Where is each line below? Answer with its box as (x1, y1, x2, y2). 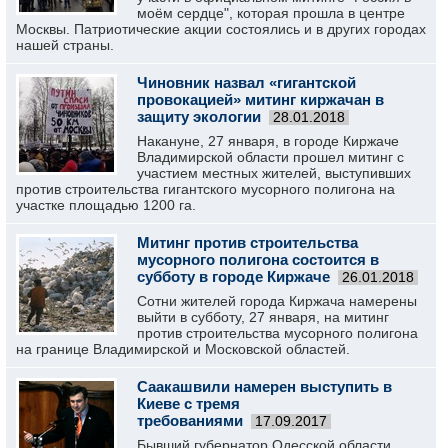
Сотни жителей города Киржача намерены (137, 293, 417, 309)
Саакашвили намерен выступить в (137, 378, 392, 395)
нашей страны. (16, 37, 114, 53)
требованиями (137, 412, 243, 429)
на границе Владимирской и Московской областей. (16, 341, 350, 357)
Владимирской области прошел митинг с (137, 149, 404, 165)
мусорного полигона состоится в (137, 251, 379, 268)
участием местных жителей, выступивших (137, 165, 411, 181)
